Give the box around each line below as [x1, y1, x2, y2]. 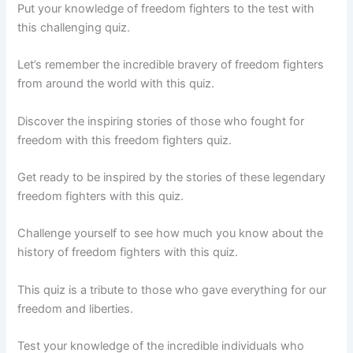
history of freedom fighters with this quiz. [17, 245, 239, 260]
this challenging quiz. [17, 20, 131, 35]
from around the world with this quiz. [17, 76, 215, 91]
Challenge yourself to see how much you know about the [17, 226, 324, 241]
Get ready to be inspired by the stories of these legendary [17, 169, 326, 184]
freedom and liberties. [17, 301, 134, 316]
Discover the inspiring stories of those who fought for [17, 113, 305, 128]
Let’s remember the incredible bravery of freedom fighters [17, 58, 325, 72]
